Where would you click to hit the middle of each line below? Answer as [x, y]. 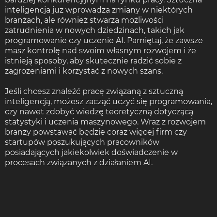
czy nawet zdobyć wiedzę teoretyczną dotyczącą [99, 111]
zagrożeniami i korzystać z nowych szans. [84, 71]
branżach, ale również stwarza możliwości [84, 20]
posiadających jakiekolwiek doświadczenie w [91, 152]
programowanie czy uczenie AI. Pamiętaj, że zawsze [104, 40]
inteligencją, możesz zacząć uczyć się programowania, [108, 101]
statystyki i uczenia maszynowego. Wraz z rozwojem [105, 122]
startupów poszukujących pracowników [82, 142]
